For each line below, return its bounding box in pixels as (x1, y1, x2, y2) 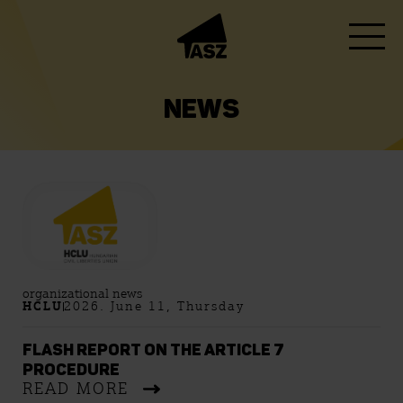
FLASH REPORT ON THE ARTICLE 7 (22, 342, 284, 359)
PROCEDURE (22, 362, 120, 379)
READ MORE (22, 379, 129, 399)
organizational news (22, 285, 142, 301)
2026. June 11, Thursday (64, 298, 245, 314)
